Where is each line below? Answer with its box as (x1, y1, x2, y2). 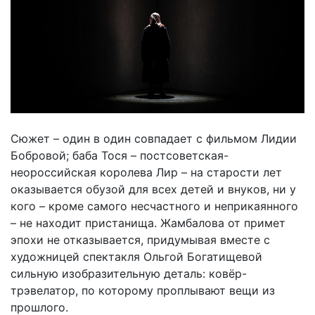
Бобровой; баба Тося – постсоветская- (11, 148, 229, 162)
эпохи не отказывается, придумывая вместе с (11, 232, 270, 247)
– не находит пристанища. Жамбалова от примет (11, 215, 285, 230)
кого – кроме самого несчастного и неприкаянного (11, 198, 298, 213)
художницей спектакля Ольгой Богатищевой (11, 249, 262, 264)
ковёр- (209, 266, 247, 281)
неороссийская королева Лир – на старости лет (11, 165, 282, 179)
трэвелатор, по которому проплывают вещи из (11, 283, 275, 297)
